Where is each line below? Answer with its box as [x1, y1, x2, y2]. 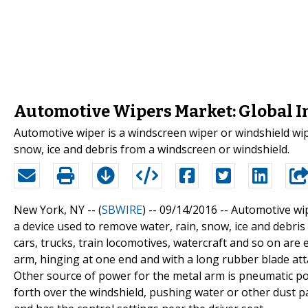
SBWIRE [102, 201, 142, 217]
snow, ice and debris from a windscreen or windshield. [14, 141, 289, 157]
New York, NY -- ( [14, 201, 102, 217]
